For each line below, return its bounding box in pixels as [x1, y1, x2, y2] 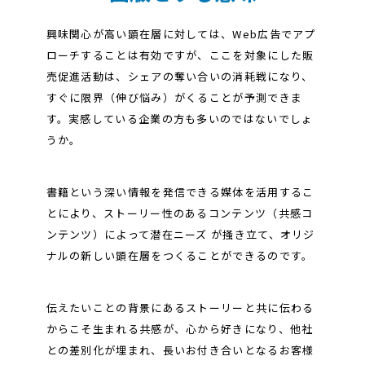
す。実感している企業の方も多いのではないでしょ [46, 110, 314, 126]
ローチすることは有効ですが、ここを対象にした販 [46, 46, 314, 63]
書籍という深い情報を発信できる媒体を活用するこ [46, 183, 314, 200]
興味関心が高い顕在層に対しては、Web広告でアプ [46, 25, 316, 42]
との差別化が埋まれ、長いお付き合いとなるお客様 [46, 341, 314, 358]
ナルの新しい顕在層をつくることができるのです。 [46, 247, 314, 263]
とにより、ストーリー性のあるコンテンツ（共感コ [46, 204, 314, 221]
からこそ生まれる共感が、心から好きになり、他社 [46, 320, 314, 336]
